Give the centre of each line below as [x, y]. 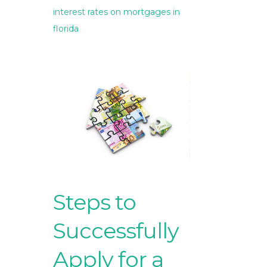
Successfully [116, 231]
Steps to [94, 202]
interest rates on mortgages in [117, 12]
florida [66, 29]
